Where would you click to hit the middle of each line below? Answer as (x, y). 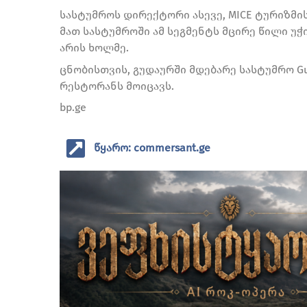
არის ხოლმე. (94, 47)
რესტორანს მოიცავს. (117, 86)
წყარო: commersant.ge (152, 148)
